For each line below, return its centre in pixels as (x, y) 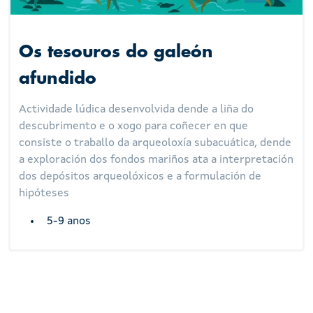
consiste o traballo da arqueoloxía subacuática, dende (155, 144)
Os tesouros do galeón (116, 52)
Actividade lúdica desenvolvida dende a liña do (137, 110)
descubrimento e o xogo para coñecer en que (134, 127)
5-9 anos (69, 222)
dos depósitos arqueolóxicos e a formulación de (140, 177)
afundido (58, 79)
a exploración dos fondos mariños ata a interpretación (156, 160)
